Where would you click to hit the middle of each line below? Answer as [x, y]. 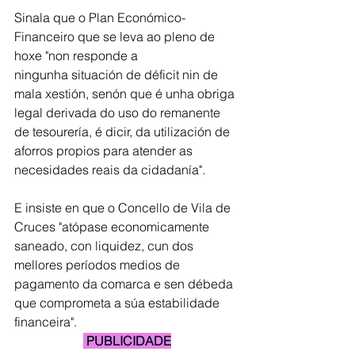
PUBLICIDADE [127, 341]
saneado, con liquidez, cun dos [105, 246]
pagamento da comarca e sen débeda [125, 284]
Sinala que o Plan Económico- [100, 17]
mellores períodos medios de [99, 265]
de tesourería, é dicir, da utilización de [124, 132]
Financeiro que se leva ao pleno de [116, 36]
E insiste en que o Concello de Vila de [124, 208]
